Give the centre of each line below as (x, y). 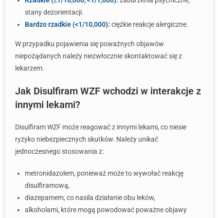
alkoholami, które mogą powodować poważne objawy (106, 210)
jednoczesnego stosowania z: (59, 151)
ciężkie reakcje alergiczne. (149, 24)
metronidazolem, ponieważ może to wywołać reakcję (104, 173)
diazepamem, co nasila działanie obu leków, (90, 198)
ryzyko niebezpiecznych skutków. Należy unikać (87, 139)
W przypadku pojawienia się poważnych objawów (90, 44)
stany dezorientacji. (54, 12)
